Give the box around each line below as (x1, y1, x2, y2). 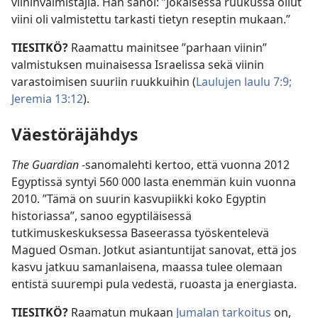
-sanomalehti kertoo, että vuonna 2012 (82, 156, 290, 172)
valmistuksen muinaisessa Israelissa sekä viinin (11, 57, 264, 73)
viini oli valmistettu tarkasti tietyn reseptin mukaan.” (11, 11, 290, 28)
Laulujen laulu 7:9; (196, 74, 292, 90)
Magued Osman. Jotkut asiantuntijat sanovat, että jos (11, 241, 297, 258)
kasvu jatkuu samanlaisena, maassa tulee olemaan (11, 258, 283, 275)
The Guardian (11, 156, 82, 172)
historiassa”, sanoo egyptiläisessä (11, 207, 192, 224)
